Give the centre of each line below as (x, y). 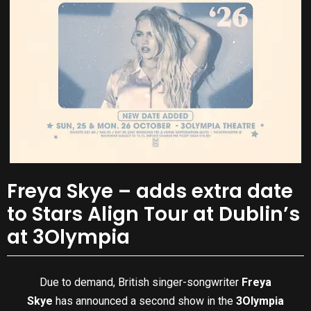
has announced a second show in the (144, 301)
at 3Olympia (68, 237)
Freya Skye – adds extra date (150, 192)
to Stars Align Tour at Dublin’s (153, 215)
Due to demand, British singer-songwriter (141, 282)
